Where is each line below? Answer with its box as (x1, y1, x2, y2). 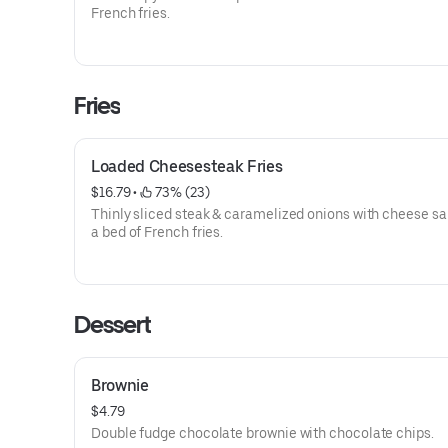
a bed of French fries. (91, 224, 224, 240)
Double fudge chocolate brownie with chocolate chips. (91, 425, 434, 441)
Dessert (74, 310, 152, 339)
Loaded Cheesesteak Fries (91, 157, 283, 176)
